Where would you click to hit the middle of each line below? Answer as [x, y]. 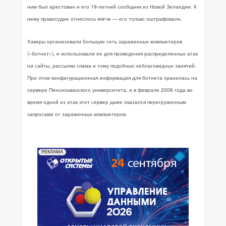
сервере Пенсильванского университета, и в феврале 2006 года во [110, 90]
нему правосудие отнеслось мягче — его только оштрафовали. [105, 19]
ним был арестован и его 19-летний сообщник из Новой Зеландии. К [112, 7]
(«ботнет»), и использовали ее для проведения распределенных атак [112, 53]
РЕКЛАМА [52, 152]
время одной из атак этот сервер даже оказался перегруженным [107, 102]
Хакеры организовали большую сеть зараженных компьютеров [105, 41]
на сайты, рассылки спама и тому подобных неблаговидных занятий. [112, 66]
